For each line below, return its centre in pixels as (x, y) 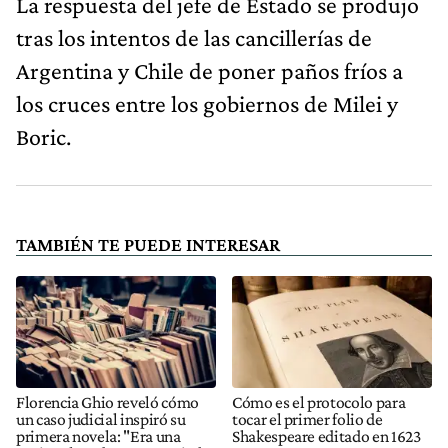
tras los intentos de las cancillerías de (194, 38)
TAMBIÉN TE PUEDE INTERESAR (148, 245)
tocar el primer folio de (307, 418)
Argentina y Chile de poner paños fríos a (209, 71)
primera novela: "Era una (98, 435)
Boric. (43, 137)
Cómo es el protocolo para (319, 401)
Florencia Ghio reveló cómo (107, 401)
